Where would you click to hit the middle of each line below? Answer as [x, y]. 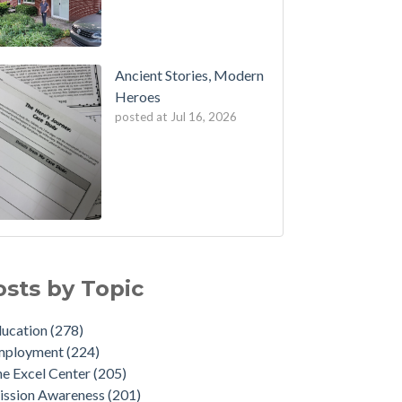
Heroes [137, 97]
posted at [141, 117]
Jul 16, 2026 [203, 117]
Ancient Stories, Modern [189, 75]
